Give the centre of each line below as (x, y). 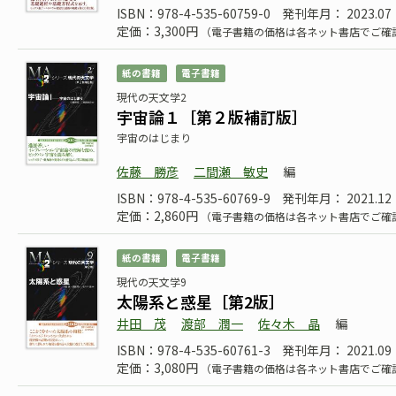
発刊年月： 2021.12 (337, 198)
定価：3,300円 (159, 31)
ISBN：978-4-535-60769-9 (194, 198)
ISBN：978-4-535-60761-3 (194, 350)
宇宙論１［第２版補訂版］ (212, 117)
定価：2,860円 (159, 216)
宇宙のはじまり (154, 137)
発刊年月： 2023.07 (337, 13)
